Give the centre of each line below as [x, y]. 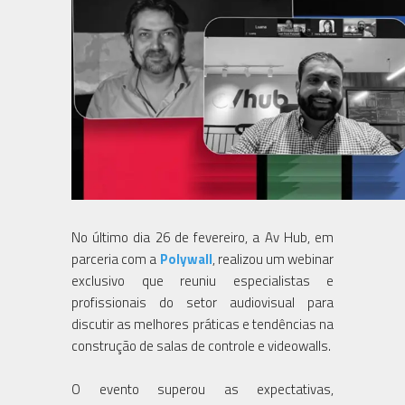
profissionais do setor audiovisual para [202, 302]
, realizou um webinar [273, 259]
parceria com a [116, 259]
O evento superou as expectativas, [202, 389]
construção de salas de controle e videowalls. [201, 345]
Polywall [186, 259]
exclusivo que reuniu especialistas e [202, 280]
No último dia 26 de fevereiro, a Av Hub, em [202, 237]
